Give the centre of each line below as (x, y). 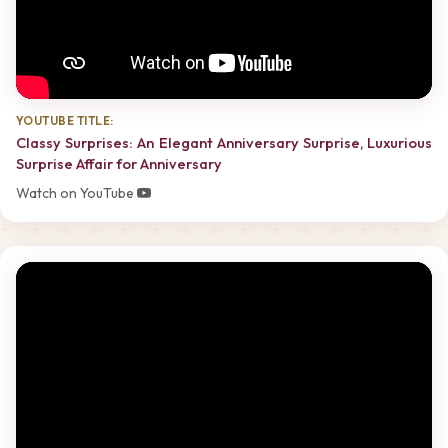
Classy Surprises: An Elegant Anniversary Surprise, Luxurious (224, 142)
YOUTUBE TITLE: (65, 120)
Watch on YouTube (76, 193)
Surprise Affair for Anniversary (119, 163)
